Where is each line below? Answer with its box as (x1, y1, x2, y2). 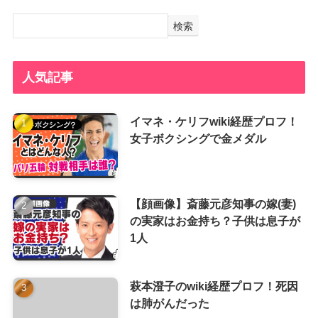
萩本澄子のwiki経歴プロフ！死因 (129, 279, 298, 292)
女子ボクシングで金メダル (129, 131, 266, 145)
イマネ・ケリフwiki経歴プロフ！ (129, 114, 298, 128)
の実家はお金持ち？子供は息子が (129, 214, 300, 227)
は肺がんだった (129, 296, 209, 309)
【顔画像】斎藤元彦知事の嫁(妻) (129, 197, 296, 210)
